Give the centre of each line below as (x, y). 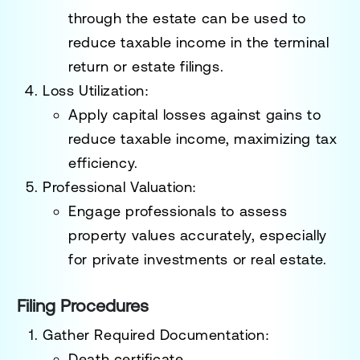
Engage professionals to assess (178, 211)
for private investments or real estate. (198, 259)
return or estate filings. (146, 66)
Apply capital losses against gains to (195, 114)
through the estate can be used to (188, 18)
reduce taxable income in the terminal (199, 42)
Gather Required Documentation (154, 334)
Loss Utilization (94, 90)
